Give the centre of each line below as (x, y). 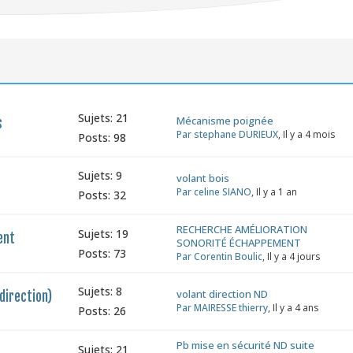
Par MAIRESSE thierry (222, 308)
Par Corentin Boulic (219, 256)
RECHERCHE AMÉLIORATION (242, 229)
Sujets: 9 (100, 175)
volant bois (203, 178)
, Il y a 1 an (274, 192)
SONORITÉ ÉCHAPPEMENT (238, 243)
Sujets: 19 (103, 233)
